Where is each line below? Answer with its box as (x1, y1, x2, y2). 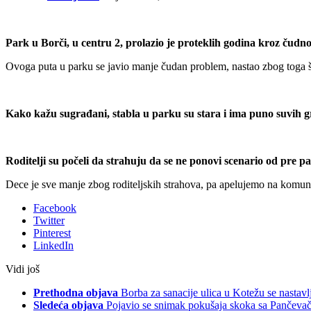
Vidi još (6, 262, 40, 275)
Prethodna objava (33, 286, 118, 299)
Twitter (33, 214, 65, 226)
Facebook (33, 201, 76, 214)
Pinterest (33, 226, 71, 239)
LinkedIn (33, 239, 74, 251)
